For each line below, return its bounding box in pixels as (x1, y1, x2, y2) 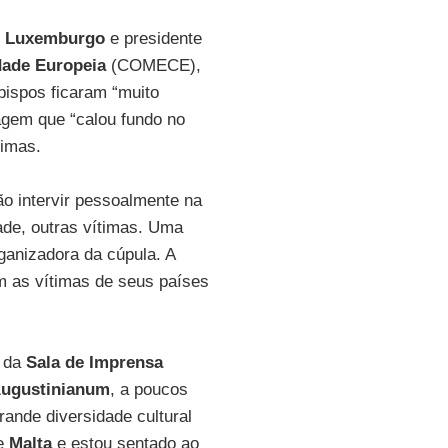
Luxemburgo (4, 29, 105, 48)
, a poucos (109, 380, 188, 399)
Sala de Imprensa (25, 353, 163, 372)
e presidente (104, 29, 202, 48)
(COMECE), (105, 56, 201, 75)
